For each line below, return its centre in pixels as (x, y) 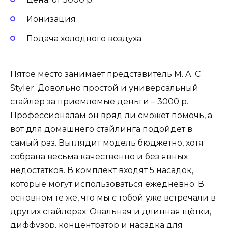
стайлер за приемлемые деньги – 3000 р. (99, 102)
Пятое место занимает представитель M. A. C (105, 74)
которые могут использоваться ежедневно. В (107, 184)
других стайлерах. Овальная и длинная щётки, (111, 212)
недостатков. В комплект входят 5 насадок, (102, 170)
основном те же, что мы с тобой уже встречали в (113, 198)
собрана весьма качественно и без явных (99, 157)
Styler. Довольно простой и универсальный (104, 88)
